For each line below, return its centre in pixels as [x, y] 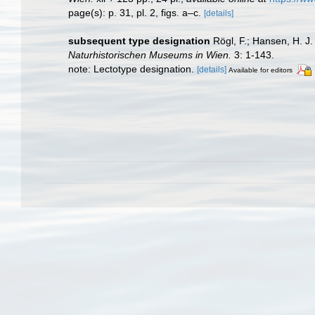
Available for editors [261, 70]
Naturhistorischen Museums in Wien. [150, 55]
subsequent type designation [139, 41]
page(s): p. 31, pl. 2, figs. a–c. [136, 13]
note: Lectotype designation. [133, 69]
